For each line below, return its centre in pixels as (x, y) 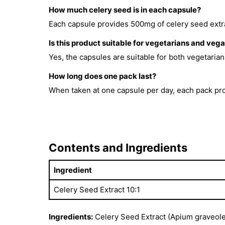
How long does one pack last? (102, 76)
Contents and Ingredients (118, 147)
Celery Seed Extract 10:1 (97, 189)
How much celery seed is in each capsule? (125, 10)
